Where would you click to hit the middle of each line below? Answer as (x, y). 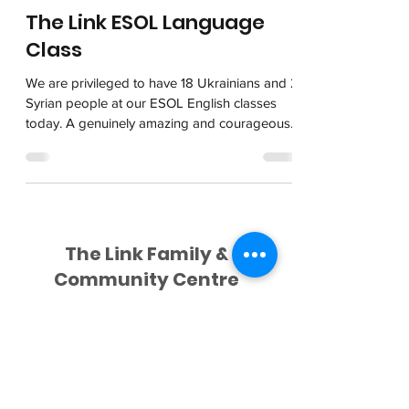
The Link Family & (146, 254)
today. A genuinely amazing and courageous (158, 123)
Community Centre (146, 279)
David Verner (146, 352)
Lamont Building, (146, 399)
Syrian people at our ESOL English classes (151, 103)
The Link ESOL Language (145, 22)
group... (48, 143)
